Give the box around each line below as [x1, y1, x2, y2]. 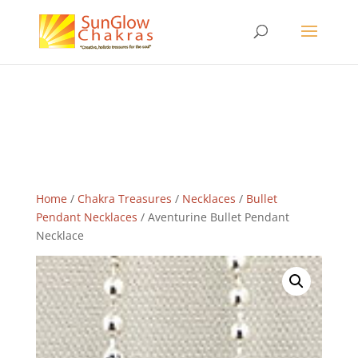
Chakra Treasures [77, 191, 172, 206]
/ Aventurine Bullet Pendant [137, 209, 289, 225]
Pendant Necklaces [35, 209, 137, 225]
